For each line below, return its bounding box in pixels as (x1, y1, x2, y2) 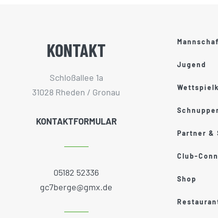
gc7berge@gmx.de (40, 181, 113, 192)
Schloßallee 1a (49, 72, 103, 83)
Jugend (177, 60, 206, 69)
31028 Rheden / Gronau (32, 86, 121, 97)
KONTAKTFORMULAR (36, 115, 117, 127)
